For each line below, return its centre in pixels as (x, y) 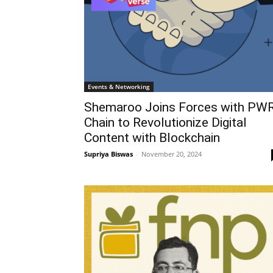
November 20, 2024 (172, 154)
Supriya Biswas (108, 154)
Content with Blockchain (152, 138)
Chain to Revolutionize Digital (165, 122)
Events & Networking (119, 87)
